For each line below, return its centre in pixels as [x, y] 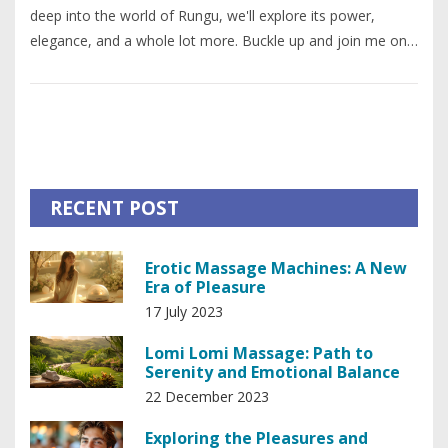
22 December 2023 [206, 397]
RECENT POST [114, 208]
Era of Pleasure [205, 287]
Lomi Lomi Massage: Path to [258, 353]
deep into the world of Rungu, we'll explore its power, [202, 16]
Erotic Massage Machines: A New [275, 268]
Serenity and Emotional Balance [272, 372]
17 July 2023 [183, 312]
